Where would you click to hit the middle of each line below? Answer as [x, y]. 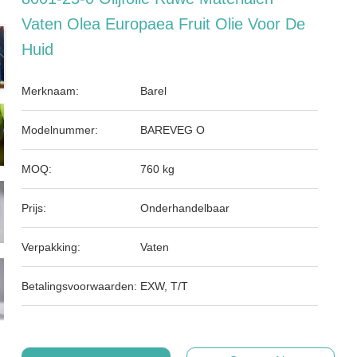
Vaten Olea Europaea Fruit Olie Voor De [164, 24]
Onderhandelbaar [185, 208]
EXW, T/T [165, 286]
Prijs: [34, 208]
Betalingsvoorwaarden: [80, 286]
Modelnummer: [60, 130]
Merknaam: [51, 91]
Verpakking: [51, 247]
